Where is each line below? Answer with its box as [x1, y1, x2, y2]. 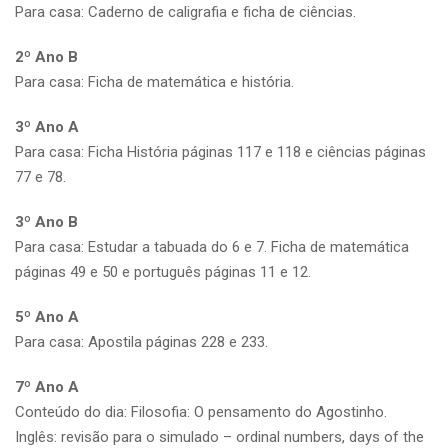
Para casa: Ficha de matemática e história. [15, 72, 294, 91]
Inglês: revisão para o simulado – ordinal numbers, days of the [15, 427, 424, 446]
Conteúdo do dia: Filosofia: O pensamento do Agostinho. [15, 402, 387, 421]
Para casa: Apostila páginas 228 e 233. [15, 332, 268, 351]
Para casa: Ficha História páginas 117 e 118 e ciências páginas [15, 142, 426, 161]
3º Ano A [15, 117, 79, 136]
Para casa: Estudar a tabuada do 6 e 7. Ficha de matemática [15, 237, 409, 256]
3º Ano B [15, 212, 78, 231]
